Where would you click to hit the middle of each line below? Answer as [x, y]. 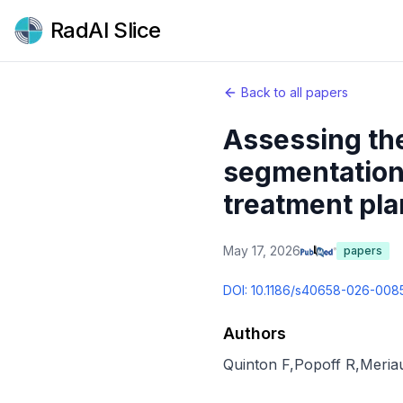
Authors [255, 333]
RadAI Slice [106, 30]
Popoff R [325, 364]
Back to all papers [295, 92]
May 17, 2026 [262, 251]
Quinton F [256, 364]
